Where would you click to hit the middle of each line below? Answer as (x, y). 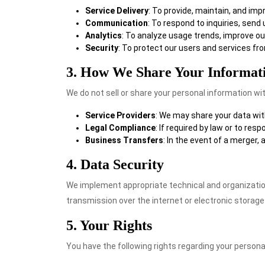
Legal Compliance (120, 128)
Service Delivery (117, 11)
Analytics (104, 35)
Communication (117, 23)
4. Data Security (115, 164)
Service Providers (120, 115)
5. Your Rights (109, 225)
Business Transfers (124, 140)
